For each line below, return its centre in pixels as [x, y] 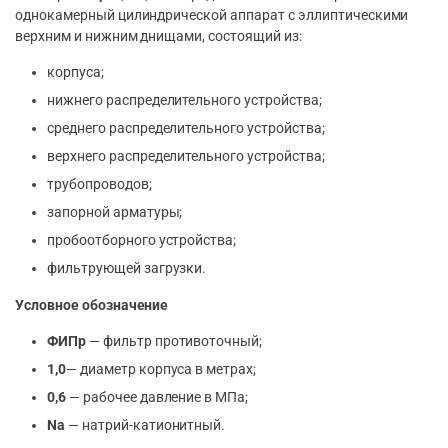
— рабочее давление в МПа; [157, 397]
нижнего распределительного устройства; [184, 100]
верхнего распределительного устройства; [186, 156]
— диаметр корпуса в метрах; [161, 369]
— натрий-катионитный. [145, 425]
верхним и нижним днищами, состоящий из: [158, 36]
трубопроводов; [99, 184]
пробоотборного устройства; [142, 240]
